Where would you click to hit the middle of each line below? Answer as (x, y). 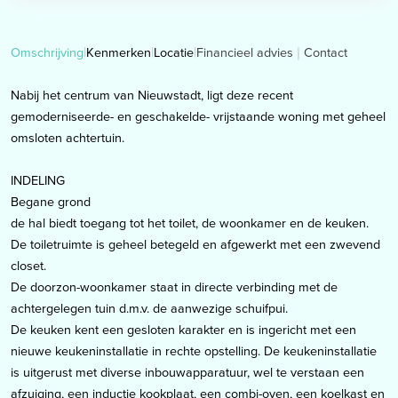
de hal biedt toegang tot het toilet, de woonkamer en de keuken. (190, 223)
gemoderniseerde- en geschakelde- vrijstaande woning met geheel (198, 117)
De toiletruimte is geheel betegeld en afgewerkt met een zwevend (195, 245)
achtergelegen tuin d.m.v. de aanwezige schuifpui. (149, 309)
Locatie (174, 53)
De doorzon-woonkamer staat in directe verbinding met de (174, 287)
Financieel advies (245, 52)
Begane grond (51, 202)
